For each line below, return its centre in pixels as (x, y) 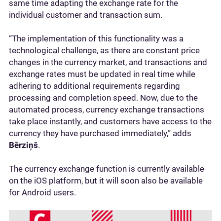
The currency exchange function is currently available (107, 169)
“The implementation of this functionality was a (96, 38)
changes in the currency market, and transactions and (108, 62)
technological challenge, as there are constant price (104, 50)
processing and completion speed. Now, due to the (103, 98)
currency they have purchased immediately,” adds (100, 133)
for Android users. (42, 192)
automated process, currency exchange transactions (107, 110)
